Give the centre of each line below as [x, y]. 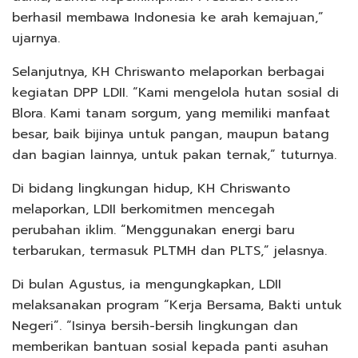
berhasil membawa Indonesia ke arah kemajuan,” [168, 17]
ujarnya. [36, 38]
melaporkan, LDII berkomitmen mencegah [143, 209]
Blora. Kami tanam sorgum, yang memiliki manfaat [171, 113]
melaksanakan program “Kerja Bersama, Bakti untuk [177, 305]
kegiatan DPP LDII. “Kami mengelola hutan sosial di [175, 92]
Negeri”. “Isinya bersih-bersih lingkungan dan [155, 326]
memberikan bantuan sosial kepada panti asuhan [170, 346]
